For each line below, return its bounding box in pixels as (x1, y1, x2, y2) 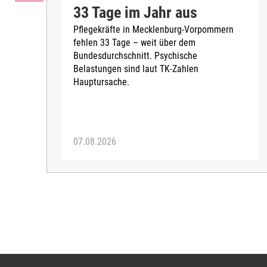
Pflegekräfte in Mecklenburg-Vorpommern (73, 24, 234, 36)
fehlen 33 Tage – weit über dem (73, 37, 195, 49)
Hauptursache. (73, 76, 129, 88)
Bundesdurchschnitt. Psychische (73, 50, 197, 62)
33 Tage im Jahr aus (73, 4, 197, 22)
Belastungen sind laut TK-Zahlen (73, 63, 198, 75)
